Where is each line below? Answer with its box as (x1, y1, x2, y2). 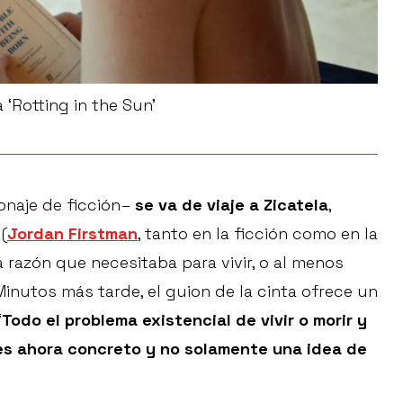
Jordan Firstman (7, 222, 138, 244)
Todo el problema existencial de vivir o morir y (2, 309, 367, 330)
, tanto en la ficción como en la (138, 222, 378, 244)
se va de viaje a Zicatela (135, 193, 328, 215)
